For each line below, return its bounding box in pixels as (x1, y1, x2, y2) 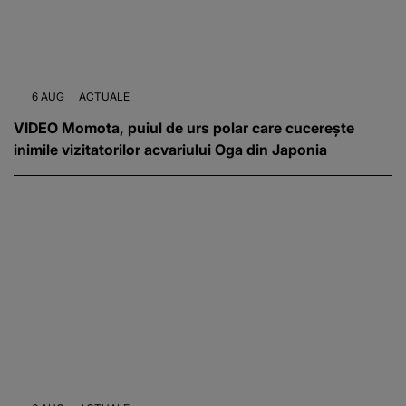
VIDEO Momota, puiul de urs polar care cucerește (14, 119, 354, 138)
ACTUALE (79, 90, 130, 104)
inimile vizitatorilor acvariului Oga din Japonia (14, 140, 327, 159)
